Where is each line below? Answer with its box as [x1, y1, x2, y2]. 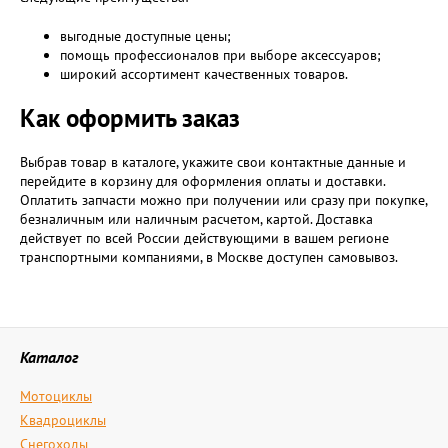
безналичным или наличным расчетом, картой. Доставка [20, 210, 373, 228]
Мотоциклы [20, 387, 92, 405]
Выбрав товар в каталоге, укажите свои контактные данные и [20, 153, 406, 171]
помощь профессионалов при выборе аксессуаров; [60, 46, 381, 64]
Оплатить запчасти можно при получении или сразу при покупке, [20, 191, 427, 209]
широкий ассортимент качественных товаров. [60, 65, 348, 83]
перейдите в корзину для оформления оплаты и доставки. [20, 172, 385, 190]
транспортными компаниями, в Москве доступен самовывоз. [20, 248, 398, 266]
